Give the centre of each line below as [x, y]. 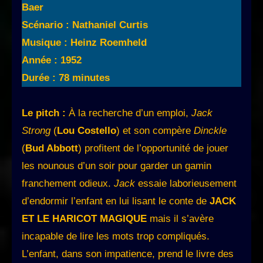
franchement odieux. [68, 184]
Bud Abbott [52, 149]
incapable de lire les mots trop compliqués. [116, 237]
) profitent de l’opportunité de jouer [153, 149]
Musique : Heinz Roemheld [84, 43]
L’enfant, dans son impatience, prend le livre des [128, 254]
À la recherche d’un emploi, [130, 113]
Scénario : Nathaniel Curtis [85, 25]
